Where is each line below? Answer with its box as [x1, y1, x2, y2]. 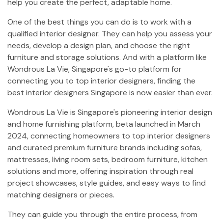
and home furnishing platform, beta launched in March [7, 119, 200, 129]
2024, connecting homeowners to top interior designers [7, 131, 210, 141]
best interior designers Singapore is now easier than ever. [7, 87, 213, 98]
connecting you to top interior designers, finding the [7, 76, 195, 86]
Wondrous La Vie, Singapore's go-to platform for [7, 64, 182, 74]
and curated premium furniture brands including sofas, [7, 142, 202, 153]
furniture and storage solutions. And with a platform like [7, 52, 207, 62]
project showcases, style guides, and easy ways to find [7, 178, 206, 188]
